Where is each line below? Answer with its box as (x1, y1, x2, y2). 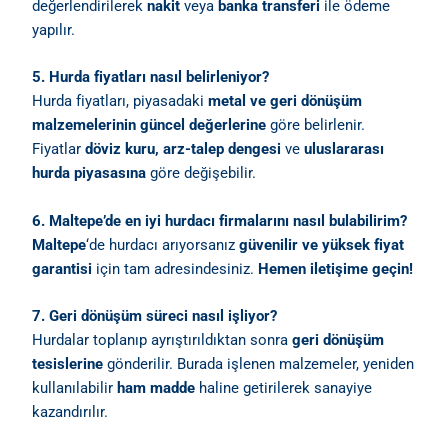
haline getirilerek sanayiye (195, 379, 373, 398)
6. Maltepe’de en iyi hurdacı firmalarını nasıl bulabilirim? (32, 211, 408, 230)
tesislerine (32, 355, 104, 374)
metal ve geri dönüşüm (208, 92, 363, 111)
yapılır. (32, 21, 76, 40)
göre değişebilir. (146, 164, 257, 183)
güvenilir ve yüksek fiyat (239, 235, 405, 254)
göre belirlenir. (266, 116, 366, 135)
